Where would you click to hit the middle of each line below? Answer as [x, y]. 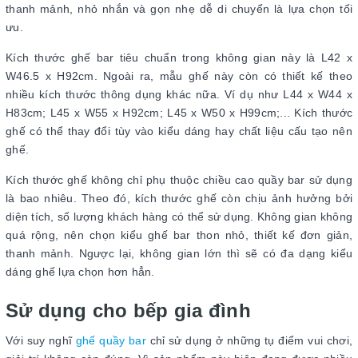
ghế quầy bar [113, 341]
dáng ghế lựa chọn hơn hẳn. [82, 272]
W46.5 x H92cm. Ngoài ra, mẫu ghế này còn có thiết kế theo [179, 76]
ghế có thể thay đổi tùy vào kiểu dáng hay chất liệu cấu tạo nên [179, 131]
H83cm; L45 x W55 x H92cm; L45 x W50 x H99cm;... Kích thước [179, 113]
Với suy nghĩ [41, 341]
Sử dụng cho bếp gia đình [128, 311]
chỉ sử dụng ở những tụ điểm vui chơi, [251, 341]
